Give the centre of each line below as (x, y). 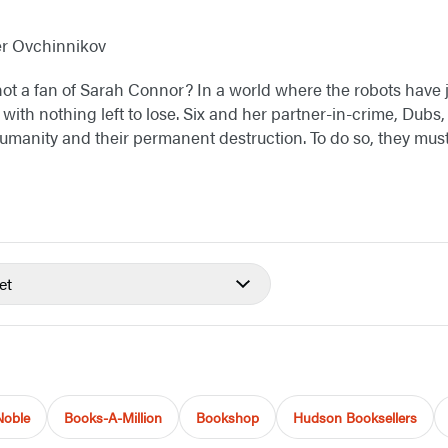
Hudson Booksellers (355, 417)
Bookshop (227, 417)
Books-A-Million (113, 417)
